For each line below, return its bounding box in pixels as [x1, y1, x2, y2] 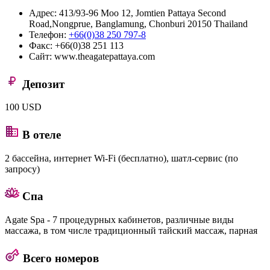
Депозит [19, 77, 64, 90]
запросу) [5, 163, 40, 174]
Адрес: [29, 7, 57, 18]
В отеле [19, 128, 61, 141]
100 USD [5, 102, 42, 113]
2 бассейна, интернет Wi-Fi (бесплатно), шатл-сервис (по [5, 152, 238, 163]
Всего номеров [20, 251, 99, 265]
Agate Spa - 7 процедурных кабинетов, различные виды [5, 215, 234, 225]
